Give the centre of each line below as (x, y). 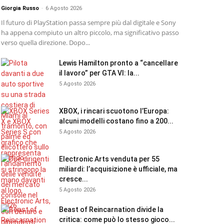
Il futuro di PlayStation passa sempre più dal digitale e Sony (88, 22)
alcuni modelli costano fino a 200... (116, 121)
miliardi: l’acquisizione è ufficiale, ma (118, 169)
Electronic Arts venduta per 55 (109, 159)
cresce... (73, 179)
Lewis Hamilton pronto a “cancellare (118, 63)
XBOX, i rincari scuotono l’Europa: (114, 111)
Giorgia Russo (20, 8)
